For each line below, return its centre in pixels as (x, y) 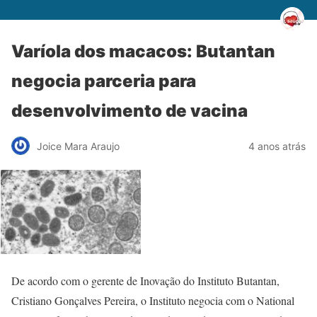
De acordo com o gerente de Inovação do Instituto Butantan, (145, 281)
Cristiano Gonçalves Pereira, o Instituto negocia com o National (153, 300)
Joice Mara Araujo (78, 146)
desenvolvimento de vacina (129, 111)
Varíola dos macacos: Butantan (143, 51)
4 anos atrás (277, 146)
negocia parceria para (104, 81)
